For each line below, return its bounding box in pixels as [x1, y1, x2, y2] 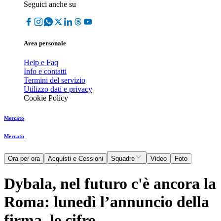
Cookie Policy [24, 94, 68, 103]
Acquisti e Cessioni [48, 155, 103, 163]
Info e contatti [24, 67, 67, 76]
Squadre [111, 155, 135, 163]
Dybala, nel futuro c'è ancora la [4, 174, 216, 192]
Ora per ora [8, 155, 40, 163]
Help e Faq [24, 58, 58, 67]
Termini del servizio [24, 76, 85, 85]
